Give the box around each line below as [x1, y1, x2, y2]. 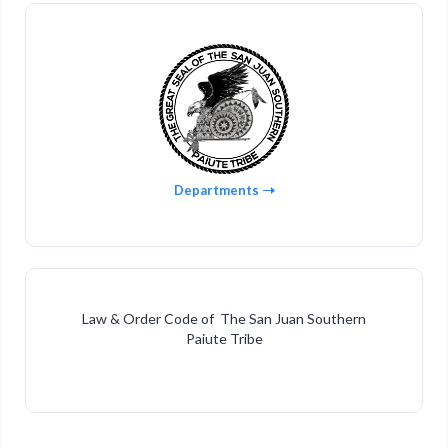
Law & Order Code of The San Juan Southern [82, 310, 366, 327]
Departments [173, 182, 259, 198]
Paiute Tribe [185, 330, 263, 347]
